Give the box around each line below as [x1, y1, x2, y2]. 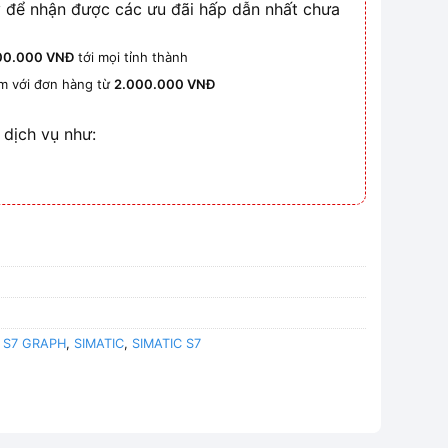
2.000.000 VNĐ [114, 75, 216, 92]
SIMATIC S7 [132, 336, 202, 352]
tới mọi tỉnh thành [74, 49, 189, 66]
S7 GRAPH [3, 336, 67, 352]
